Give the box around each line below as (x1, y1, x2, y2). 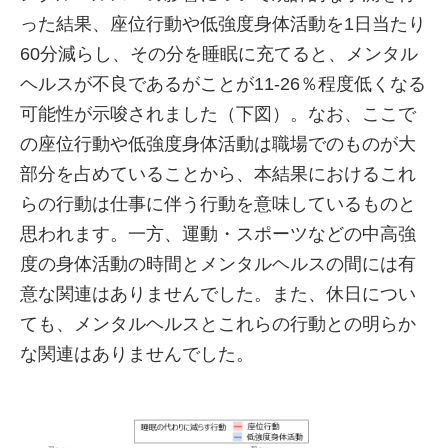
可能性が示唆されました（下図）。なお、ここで (20, 104, 416, 124)
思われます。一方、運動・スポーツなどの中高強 (20, 224, 416, 244)
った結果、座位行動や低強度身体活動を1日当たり (20, 14, 426, 34)
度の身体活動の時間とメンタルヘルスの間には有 (20, 254, 416, 274)
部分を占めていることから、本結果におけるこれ (20, 164, 416, 184)
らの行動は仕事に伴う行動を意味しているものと (20, 194, 416, 214)
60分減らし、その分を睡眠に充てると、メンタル (20, 44, 418, 64)
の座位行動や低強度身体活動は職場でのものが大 (20, 134, 416, 154)
